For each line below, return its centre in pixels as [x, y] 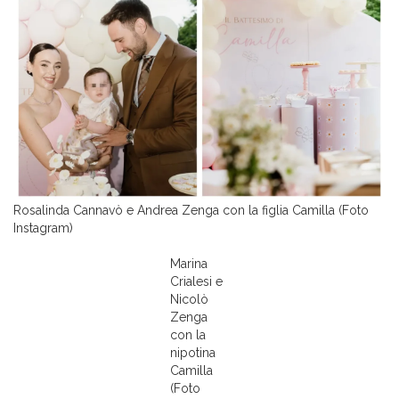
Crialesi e [196, 281]
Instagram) [43, 228]
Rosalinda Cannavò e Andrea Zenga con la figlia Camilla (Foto [191, 210]
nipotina [192, 353]
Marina [188, 264]
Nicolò [189, 299]
